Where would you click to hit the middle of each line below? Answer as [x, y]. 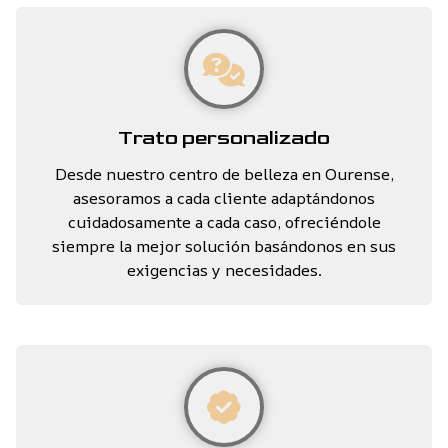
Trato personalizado [224, 138]
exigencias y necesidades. [224, 270]
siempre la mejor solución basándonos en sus [224, 246]
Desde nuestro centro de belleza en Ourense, [224, 174]
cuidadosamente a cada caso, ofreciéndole [224, 222]
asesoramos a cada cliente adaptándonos [224, 198]
